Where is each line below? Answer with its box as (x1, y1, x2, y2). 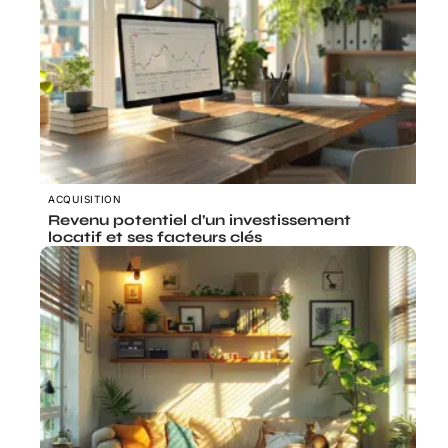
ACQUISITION (48, 193, 122, 206)
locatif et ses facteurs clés (48, 228, 262, 247)
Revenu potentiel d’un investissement (48, 211, 351, 230)
